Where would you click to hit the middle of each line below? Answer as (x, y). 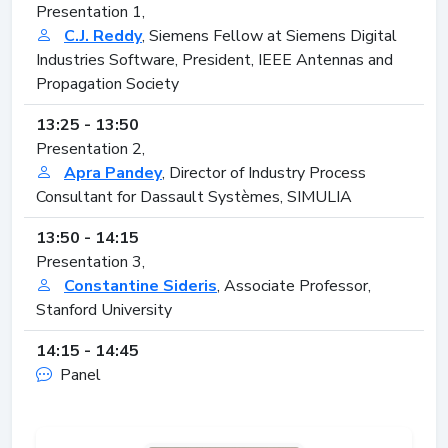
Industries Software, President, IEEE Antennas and (214, 59)
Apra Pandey (113, 172)
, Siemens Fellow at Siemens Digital (269, 35)
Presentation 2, (90, 148)
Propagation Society (107, 83)
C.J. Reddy (103, 35)
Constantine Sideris (140, 285)
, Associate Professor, (294, 285)
